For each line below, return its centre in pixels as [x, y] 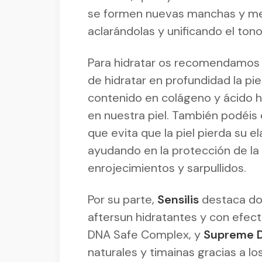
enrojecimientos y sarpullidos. [167, 168]
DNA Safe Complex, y [144, 234]
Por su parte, [123, 199]
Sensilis [178, 199]
